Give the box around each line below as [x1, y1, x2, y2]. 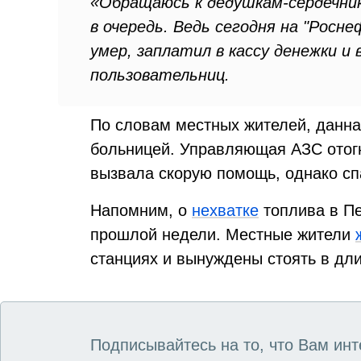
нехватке [192, 201, 259, 219]
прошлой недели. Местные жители [90, 226, 355, 243]
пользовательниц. [90, 66, 230, 84]
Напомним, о [90, 201, 192, 219]
